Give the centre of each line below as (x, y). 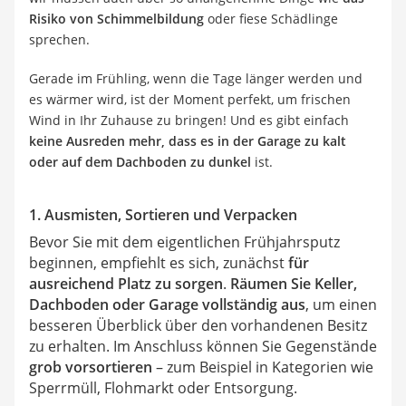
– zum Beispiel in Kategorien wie (263, 367)
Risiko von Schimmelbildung (116, 19)
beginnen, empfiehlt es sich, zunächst (159, 263)
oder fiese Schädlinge (271, 19)
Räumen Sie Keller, (294, 284)
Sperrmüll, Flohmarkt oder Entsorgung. (163, 388)
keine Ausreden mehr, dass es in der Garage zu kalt (188, 141)
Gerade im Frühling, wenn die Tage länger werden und (196, 79)
